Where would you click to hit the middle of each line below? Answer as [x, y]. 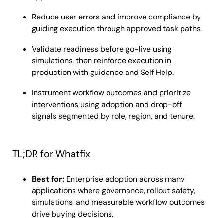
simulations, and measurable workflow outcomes [118, 202]
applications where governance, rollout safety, [113, 191]
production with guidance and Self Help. [103, 73]
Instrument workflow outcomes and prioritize [111, 93]
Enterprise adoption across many [125, 179]
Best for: [48, 179]
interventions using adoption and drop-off [107, 105]
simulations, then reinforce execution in [101, 61]
